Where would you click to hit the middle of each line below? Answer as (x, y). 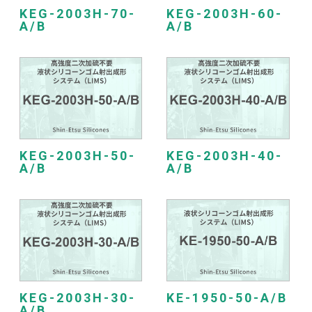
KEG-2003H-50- (77, 156)
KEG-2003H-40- (224, 156)
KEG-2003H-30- (77, 298)
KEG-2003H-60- (224, 14)
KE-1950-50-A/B (227, 298)
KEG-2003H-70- (77, 14)
